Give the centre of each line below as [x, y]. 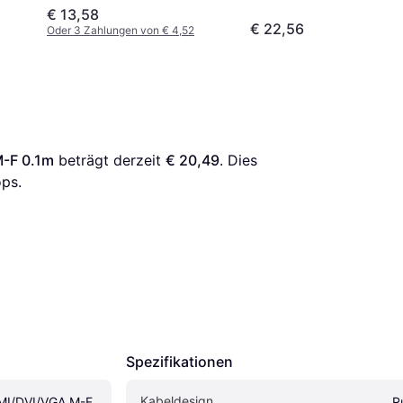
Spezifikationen [179, 362]
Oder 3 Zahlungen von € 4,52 [121, 31]
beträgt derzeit [110, 161]
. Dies [238, 161]
